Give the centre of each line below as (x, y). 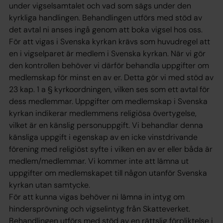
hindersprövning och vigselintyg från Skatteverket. (100, 209)
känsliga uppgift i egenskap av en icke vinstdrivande (103, 137)
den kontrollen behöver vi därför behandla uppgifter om (109, 65)
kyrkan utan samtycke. (50, 185)
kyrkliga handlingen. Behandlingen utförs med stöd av (106, 18)
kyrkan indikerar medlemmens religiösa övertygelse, (103, 113)
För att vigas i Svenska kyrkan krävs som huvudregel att (110, 42)
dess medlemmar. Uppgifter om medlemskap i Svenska (108, 101)
